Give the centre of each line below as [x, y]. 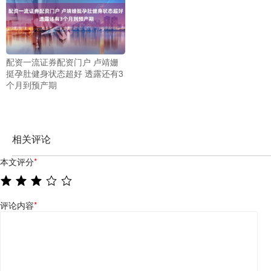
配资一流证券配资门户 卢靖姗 [62, 62]
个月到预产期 [31, 85]
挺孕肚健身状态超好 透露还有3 [65, 73]
